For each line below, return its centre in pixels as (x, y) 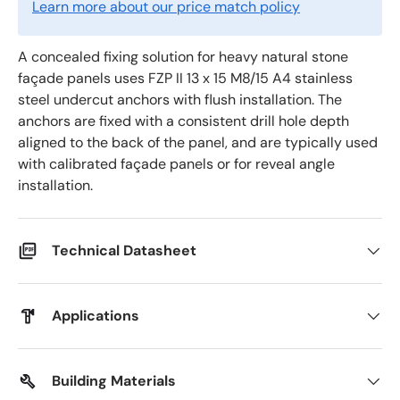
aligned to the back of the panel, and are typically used (198, 142)
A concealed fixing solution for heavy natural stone (183, 57)
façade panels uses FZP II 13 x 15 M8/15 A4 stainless (185, 78)
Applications (96, 316)
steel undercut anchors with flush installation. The (180, 100)
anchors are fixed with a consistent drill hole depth (183, 121)
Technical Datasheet (124, 250)
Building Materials (114, 381)
